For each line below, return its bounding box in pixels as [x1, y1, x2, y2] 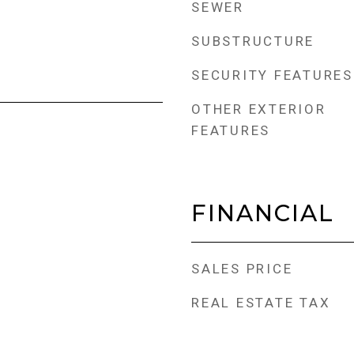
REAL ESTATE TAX [191, 295, 331, 311]
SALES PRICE [191, 261, 293, 277]
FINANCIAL [191, 199, 334, 227]
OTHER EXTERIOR [191, 101, 326, 117]
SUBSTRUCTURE [191, 33, 314, 49]
